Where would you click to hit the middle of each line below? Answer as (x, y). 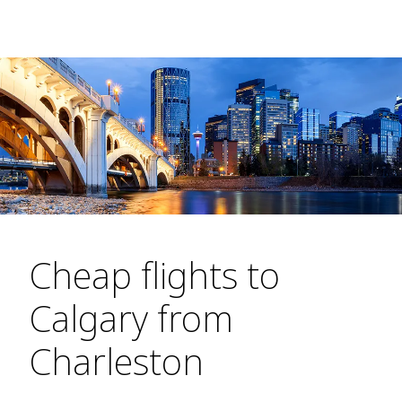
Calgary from (131, 319)
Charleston (116, 362)
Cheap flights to (154, 275)
